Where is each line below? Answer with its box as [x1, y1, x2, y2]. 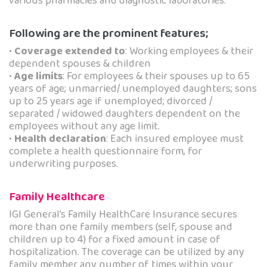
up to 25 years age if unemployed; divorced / [9, 93, 212, 110]
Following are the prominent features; [9, 24, 208, 44]
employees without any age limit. [9, 118, 160, 135]
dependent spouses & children [9, 55, 151, 73]
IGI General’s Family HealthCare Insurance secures [9, 206, 237, 223]
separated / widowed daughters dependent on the [9, 105, 240, 123]
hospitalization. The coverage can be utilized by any [9, 244, 244, 261]
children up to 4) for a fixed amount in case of [9, 231, 221, 249]
